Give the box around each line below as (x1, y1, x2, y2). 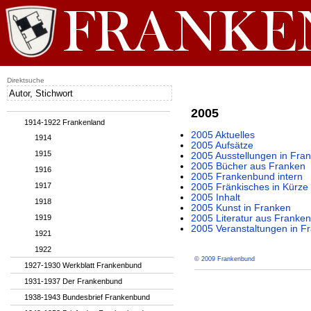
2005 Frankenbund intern (191, 171, 303, 182)
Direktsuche (7, 76, 44, 84)
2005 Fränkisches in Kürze (191, 182, 308, 192)
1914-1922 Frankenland (24, 118, 105, 126)
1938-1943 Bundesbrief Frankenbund (24, 293, 150, 301)
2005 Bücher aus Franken (191, 161, 305, 171)
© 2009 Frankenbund (194, 255, 255, 262)
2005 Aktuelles (191, 130, 255, 140)
